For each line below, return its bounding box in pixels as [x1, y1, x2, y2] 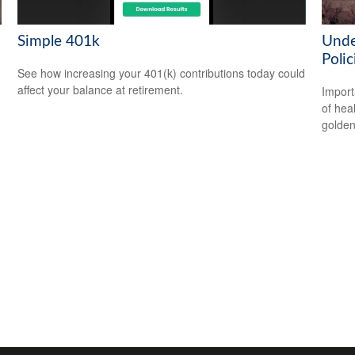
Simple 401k [17, 33, 101, 49]
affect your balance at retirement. [17, 82, 184, 98]
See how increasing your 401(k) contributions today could [17, 65, 306, 82]
